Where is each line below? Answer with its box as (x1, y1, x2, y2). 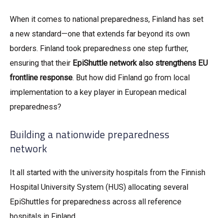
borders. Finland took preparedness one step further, (10, 44, 188, 54)
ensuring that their (10, 58, 73, 68)
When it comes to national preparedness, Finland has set (10, 15, 203, 24)
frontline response (10, 73, 73, 83)
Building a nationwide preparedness (10, 126, 169, 142)
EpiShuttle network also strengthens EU (73, 58, 208, 68)
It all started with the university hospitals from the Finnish (10, 167, 205, 177)
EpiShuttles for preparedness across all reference (10, 197, 182, 206)
